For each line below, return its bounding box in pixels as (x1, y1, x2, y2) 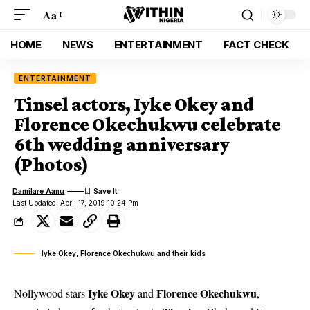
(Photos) (14, 154, 89, 175)
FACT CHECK (223, 37, 289, 51)
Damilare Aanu (12, 186, 65, 195)
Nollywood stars (14, 286, 88, 300)
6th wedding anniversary (14, 134, 230, 155)
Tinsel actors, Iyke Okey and (14, 93, 254, 115)
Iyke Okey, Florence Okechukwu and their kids (42, 249, 206, 257)
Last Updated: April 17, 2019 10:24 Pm (12, 199, 139, 207)
